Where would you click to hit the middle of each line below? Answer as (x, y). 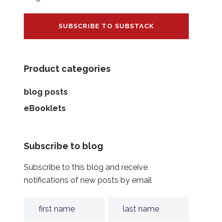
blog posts (46, 92)
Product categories (67, 69)
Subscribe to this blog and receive (85, 167)
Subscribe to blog (63, 146)
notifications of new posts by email (87, 180)
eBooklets (45, 109)
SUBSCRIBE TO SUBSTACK (106, 26)
